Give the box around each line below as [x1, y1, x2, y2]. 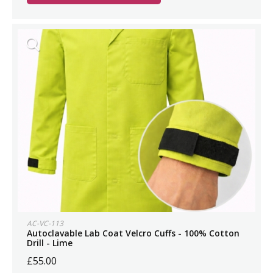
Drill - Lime [27, 237, 73, 249]
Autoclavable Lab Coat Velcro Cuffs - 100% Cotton [27, 227, 239, 239]
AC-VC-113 [27, 218, 63, 229]
